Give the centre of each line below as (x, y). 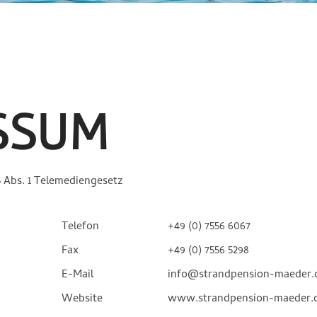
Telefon (81, 227)
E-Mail (78, 275)
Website (82, 299)
